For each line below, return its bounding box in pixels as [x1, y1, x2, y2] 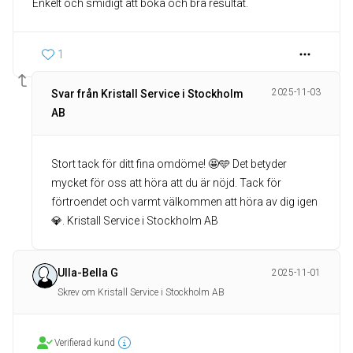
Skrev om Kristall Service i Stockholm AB [58, 287, 225, 298]
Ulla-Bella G [58, 266, 118, 279]
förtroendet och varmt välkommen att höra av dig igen [51, 195, 318, 208]
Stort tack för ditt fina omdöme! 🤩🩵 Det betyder [51, 158, 287, 170]
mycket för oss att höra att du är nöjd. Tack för [51, 176, 281, 189]
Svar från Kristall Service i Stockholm [51, 87, 243, 100]
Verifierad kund [54, 337, 115, 348]
